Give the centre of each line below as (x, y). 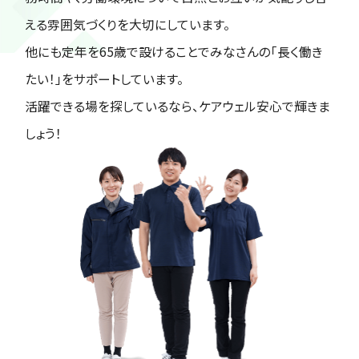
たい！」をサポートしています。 (105, 79)
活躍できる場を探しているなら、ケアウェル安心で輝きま (178, 107)
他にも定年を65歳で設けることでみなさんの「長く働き (174, 52)
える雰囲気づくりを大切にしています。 (128, 25)
